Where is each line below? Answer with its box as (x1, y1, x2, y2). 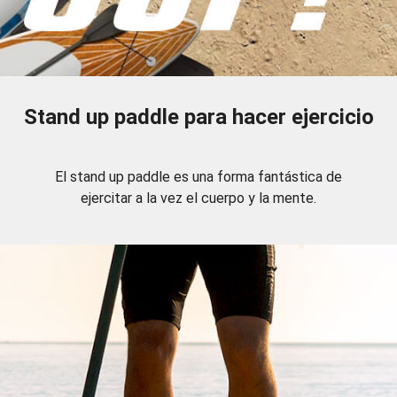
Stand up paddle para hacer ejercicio (23, 105, 374, 130)
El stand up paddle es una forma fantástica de (54, 168, 342, 186)
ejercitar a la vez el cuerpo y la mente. (80, 190, 316, 207)
